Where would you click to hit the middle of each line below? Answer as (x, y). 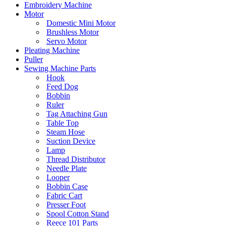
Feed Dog (62, 87)
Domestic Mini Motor (81, 23)
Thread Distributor (76, 159)
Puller (34, 60)
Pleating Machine (52, 50)
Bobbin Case (67, 187)
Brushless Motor (73, 32)
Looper (58, 178)
